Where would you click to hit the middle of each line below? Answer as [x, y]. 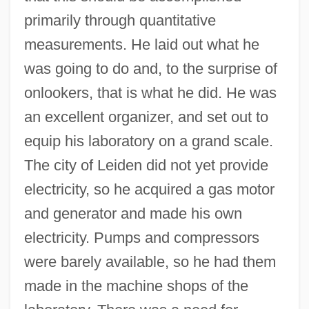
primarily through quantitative [120, 20]
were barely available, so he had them [150, 261]
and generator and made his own [133, 213]
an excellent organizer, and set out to [146, 117]
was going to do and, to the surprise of [150, 68]
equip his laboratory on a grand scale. [148, 141]
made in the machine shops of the [136, 286]
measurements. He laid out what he [141, 44]
